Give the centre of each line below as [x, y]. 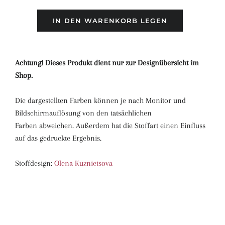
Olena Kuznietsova [83, 163]
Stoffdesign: [35, 163]
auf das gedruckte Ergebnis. [58, 138]
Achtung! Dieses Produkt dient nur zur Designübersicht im [107, 63]
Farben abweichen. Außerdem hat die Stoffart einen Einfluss [110, 126]
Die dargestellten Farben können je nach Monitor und [100, 100]
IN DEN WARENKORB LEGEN [110, 21]
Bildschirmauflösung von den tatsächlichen [83, 113]
